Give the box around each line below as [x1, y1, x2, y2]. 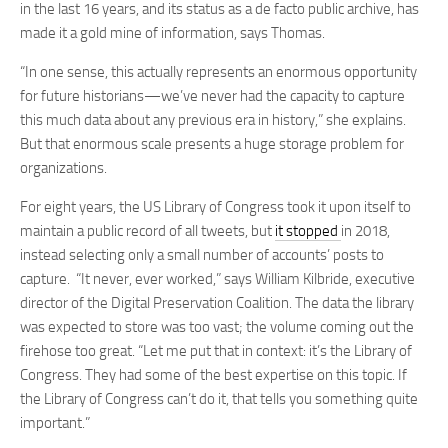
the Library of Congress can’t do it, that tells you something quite [20, 390, 418, 408]
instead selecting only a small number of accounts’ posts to [20, 246, 384, 264]
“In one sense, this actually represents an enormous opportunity [20, 63, 417, 81]
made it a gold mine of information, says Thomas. [20, 24, 328, 42]
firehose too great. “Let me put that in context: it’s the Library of [20, 342, 412, 360]
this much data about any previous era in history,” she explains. [20, 111, 406, 129]
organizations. [20, 159, 107, 177]
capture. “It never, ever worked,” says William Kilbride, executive [20, 270, 415, 288]
